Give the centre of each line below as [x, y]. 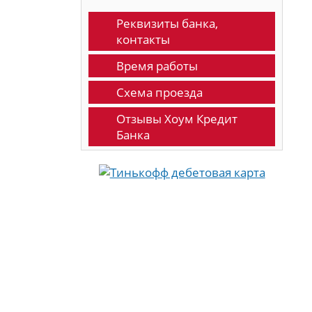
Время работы [157, 66]
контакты [143, 39]
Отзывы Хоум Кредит [177, 119]
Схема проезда [160, 92]
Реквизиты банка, [167, 23]
